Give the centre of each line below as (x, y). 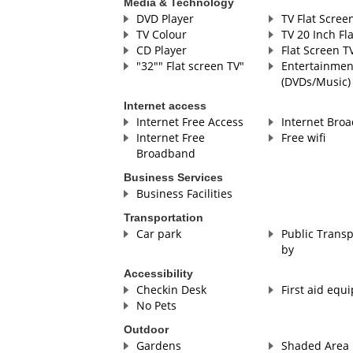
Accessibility (158, 274)
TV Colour (161, 35)
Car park (158, 234)
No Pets (156, 306)
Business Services (173, 178)
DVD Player (165, 19)
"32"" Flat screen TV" (190, 66)
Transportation (163, 218)
